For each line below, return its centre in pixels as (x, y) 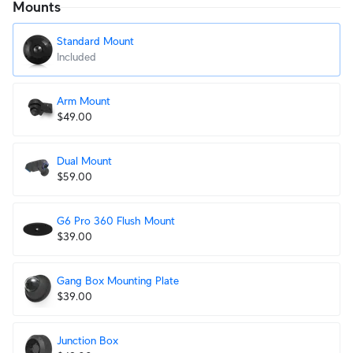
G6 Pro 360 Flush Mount (116, 221)
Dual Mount (84, 161)
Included (76, 57)
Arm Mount (84, 101)
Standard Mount (95, 41)
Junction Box (87, 340)
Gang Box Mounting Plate (118, 281)
